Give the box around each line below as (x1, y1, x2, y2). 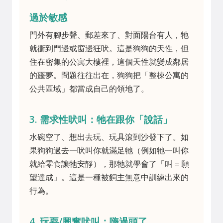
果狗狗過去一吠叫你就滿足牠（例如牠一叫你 (29, 146, 189, 155)
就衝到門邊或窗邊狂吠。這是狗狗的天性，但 (29, 44, 189, 53)
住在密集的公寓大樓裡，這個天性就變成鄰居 (29, 57, 189, 66)
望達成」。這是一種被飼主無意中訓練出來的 (29, 173, 189, 182)
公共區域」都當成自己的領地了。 (29, 84, 149, 93)
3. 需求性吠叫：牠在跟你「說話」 (29, 112, 172, 126)
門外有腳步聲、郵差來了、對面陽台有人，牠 (29, 30, 189, 39)
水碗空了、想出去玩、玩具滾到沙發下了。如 (29, 132, 189, 141)
